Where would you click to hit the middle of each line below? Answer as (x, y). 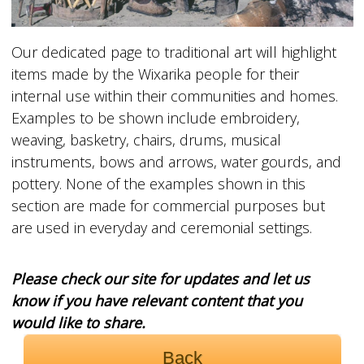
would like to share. (78, 322)
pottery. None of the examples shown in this (158, 183)
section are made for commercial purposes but (168, 205)
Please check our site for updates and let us (160, 278)
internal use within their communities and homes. (174, 95)
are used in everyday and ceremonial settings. (161, 227)
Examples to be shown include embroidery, (155, 117)
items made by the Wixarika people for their (155, 74)
